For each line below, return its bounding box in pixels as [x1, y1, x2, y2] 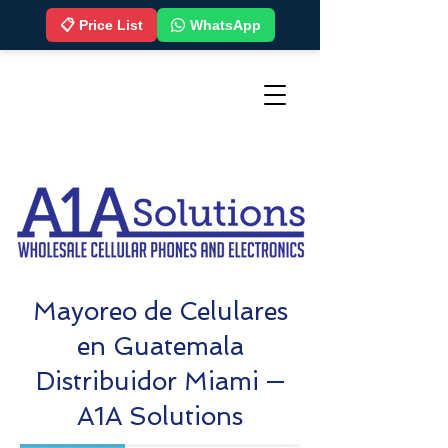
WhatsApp [189, 17, 261, 33]
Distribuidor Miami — [35, 367, 285, 396]
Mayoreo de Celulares [32, 297, 288, 326]
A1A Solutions [77, 402, 243, 431]
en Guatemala [76, 332, 244, 361]
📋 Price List [59, 17, 143, 33]
